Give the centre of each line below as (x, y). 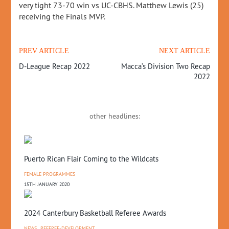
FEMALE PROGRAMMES (50, 174)
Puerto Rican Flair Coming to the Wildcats (91, 159)
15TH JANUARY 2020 (47, 184)
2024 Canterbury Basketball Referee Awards (95, 213)
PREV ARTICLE (44, 51)
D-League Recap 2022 (55, 66)
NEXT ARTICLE (184, 51)
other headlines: (114, 116)
